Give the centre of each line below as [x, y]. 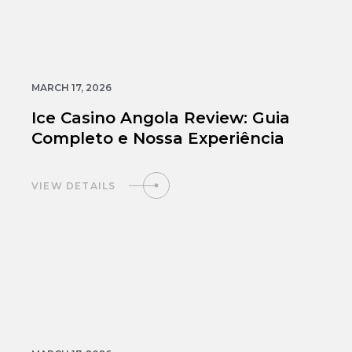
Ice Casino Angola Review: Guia [161, 118]
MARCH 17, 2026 [71, 88]
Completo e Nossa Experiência [158, 139]
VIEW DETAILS [74, 185]
